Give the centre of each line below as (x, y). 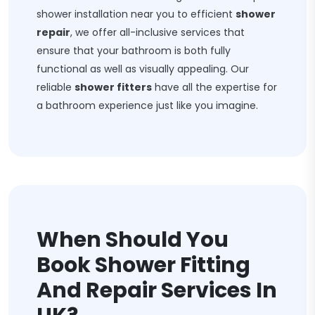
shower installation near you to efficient (136, 14)
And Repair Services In (157, 290)
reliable (56, 87)
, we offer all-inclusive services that (157, 32)
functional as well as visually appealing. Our (143, 69)
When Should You (133, 240)
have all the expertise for (214, 87)
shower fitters (113, 87)
